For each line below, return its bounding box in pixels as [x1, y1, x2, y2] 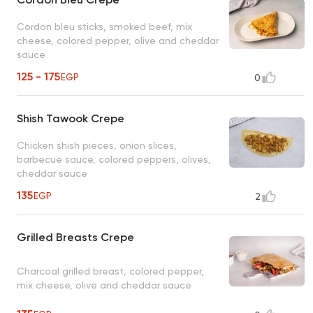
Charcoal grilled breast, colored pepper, [17, 265, 204, 277]
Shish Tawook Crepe [17, 112, 124, 126]
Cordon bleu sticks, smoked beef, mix [17, 20, 192, 32]
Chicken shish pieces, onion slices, [17, 139, 177, 151]
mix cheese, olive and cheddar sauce [17, 279, 191, 291]
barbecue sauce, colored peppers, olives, [17, 153, 211, 165]
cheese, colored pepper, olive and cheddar [17, 34, 219, 46]
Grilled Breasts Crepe [17, 231, 134, 245]
